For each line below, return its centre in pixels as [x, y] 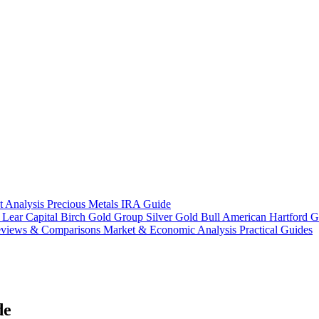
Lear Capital [31, 217]
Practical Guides [276, 230]
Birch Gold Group [103, 217]
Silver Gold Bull [184, 217]
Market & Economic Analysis [171, 230]
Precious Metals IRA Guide [109, 204]
